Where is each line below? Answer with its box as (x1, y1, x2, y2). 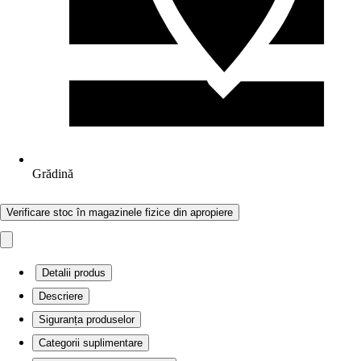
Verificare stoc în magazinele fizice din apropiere (6, 206, 233, 218)
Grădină (32, 167, 73, 180)
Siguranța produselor (39, 313, 135, 326)
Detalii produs (42, 267, 106, 279)
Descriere (39, 290, 83, 302)
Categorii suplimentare (39, 337, 143, 349)
